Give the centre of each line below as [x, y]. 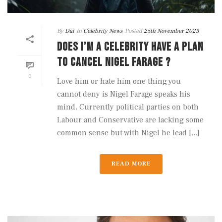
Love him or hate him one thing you [119, 81]
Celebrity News [103, 31]
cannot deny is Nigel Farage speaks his [124, 94]
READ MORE [131, 164]
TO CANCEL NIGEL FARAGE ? [114, 62]
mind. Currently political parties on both [128, 107]
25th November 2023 [171, 31]
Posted [134, 31]
